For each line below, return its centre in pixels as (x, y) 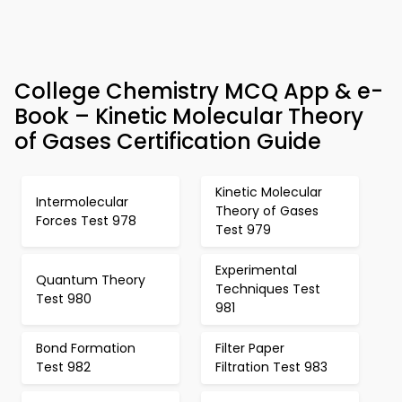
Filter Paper (250, 348)
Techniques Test (268, 289)
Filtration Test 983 (271, 367)
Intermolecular (82, 201)
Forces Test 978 (86, 220)
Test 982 (63, 367)
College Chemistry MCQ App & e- (199, 91)
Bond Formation (86, 348)
